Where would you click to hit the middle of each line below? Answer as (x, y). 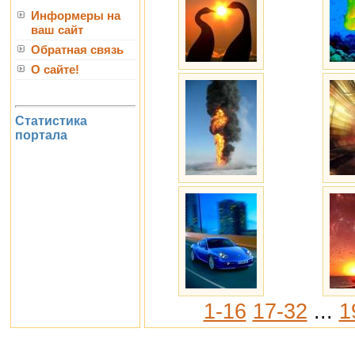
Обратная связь (77, 50)
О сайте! (55, 70)
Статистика (51, 120)
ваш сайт (57, 30)
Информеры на (76, 16)
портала (41, 135)
